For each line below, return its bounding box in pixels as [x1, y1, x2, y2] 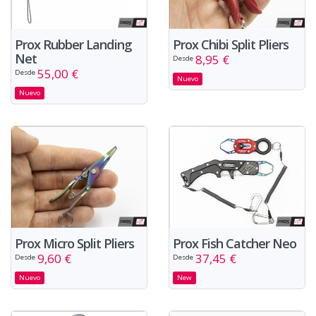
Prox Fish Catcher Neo [173, 234, 296, 252]
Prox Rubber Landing [15, 35, 132, 53]
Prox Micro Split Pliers [15, 234, 134, 252]
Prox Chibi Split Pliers [173, 35, 288, 53]
